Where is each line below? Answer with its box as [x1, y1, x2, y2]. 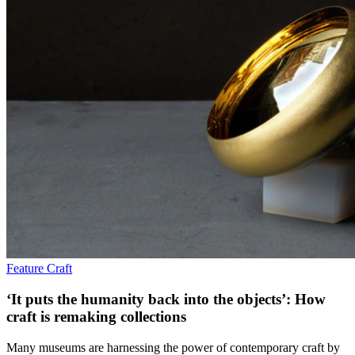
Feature [6, 261, 47, 276]
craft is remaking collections [6, 307, 186, 325]
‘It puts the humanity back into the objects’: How [6, 290, 326, 307]
